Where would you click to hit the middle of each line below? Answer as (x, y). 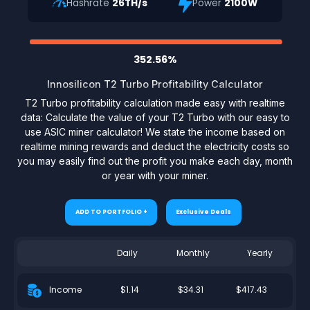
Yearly (259, 253)
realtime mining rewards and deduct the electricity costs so (155, 146)
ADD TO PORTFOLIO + (111, 212)
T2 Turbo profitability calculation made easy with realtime (155, 102)
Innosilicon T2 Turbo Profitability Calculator (155, 84)
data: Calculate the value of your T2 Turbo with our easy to (155, 117)
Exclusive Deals (204, 212)
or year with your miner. (155, 175)
